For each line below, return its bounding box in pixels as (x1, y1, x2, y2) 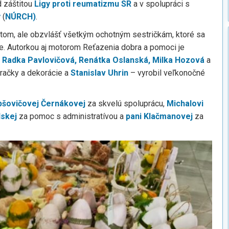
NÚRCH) (5, 12, 36, 21)
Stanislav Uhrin (71, 68, 128, 78)
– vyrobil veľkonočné (128, 68, 205, 78)
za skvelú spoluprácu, (85, 99, 167, 108)
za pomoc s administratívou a (17, 111, 126, 121)
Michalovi (167, 99, 203, 108)
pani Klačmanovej (126, 111, 193, 121)
